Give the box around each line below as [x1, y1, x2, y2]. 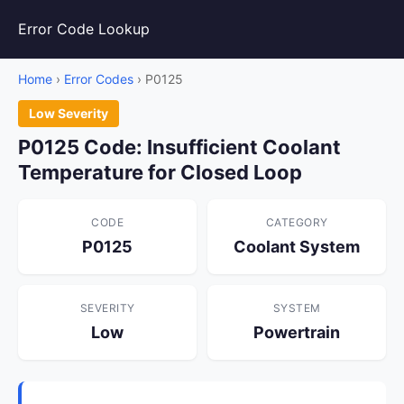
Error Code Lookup [18, 20, 150, 38]
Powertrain [253, 323, 340, 342]
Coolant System [234, 237, 360, 256]
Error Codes [64, 71, 133, 87]
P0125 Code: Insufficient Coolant [18, 135, 341, 159]
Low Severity [29, 106, 108, 121]
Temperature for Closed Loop [18, 161, 302, 184]
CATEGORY [265, 216, 328, 229]
